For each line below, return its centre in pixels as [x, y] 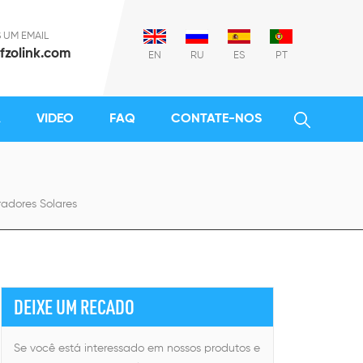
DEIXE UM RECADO [74, 307]
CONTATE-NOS [216, 119]
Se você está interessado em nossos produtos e [137, 348]
